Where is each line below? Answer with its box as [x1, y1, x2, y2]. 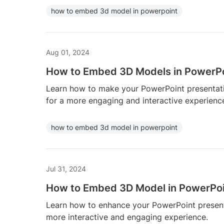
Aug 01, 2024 [46, 48, 89, 56]
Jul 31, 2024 [46, 164, 86, 173]
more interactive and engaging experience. [46, 212, 208, 222]
